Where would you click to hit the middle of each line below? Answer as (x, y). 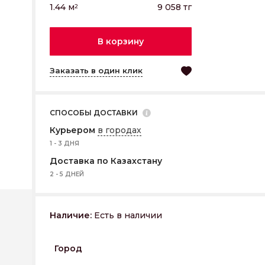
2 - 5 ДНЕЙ (67, 174)
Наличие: (71, 215)
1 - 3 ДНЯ (64, 143)
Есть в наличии (127, 215)
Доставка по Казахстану (106, 161)
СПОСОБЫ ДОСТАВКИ (94, 113)
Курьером (74, 130)
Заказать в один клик (96, 70)
